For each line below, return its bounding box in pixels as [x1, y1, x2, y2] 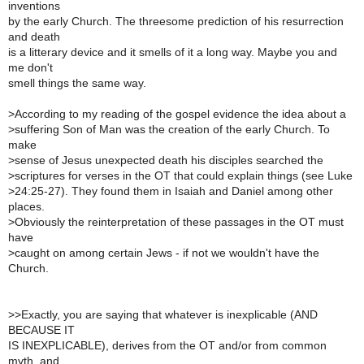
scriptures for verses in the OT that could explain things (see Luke [15, 169, 353, 182]
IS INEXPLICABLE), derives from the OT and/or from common [8, 339, 327, 352]
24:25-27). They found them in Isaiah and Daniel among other [15, 184, 333, 197]
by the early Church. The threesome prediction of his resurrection [8, 15, 344, 28]
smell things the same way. [8, 76, 146, 89]
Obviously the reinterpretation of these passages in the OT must [15, 215, 344, 228]
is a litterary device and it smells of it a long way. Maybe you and [8, 45, 337, 58]
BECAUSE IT [8, 323, 75, 336]
